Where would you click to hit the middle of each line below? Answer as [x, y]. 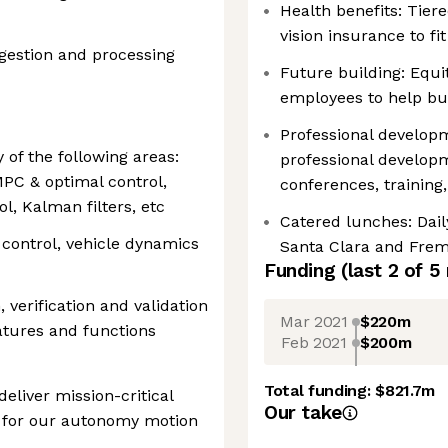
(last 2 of [384, 270]
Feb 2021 [314, 342]
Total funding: [320, 390]
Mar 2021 [314, 321]
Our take [303, 412]
